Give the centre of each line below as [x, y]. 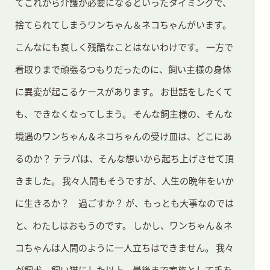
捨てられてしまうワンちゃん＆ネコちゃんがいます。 [123, 24]
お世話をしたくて [196, 91]
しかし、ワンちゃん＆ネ [183, 225]
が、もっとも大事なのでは [179, 202]
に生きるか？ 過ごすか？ [69, 202]
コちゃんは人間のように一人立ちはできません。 [115, 247]
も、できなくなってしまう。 [73, 113]
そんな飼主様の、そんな [182, 113]
